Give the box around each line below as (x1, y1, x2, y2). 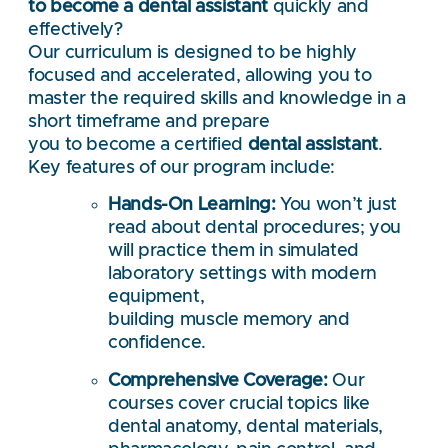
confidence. (108, 334, 207, 353)
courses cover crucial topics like (108, 394, 371, 413)
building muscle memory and (108, 311, 350, 330)
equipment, (108, 288, 205, 307)
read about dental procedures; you (108, 219, 402, 238)
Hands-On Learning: (108, 196, 276, 215)
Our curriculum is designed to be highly (28, 43, 357, 62)
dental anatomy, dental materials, (108, 417, 384, 436)
